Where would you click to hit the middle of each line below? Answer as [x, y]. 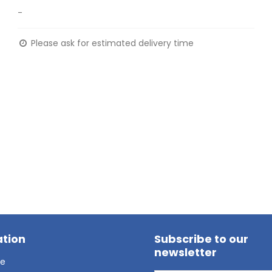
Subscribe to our [202, 239]
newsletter [186, 252]
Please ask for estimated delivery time [111, 43]
